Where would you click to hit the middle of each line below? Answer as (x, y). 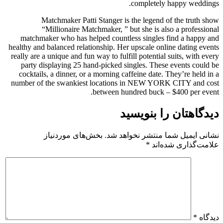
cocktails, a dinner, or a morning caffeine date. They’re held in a (119, 74)
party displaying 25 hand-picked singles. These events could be (120, 65)
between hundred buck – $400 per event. (156, 92)
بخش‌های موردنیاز (73, 135)
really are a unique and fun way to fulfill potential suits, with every (115, 56)
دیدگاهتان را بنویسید (169, 113)
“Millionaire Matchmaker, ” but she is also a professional (130, 29)
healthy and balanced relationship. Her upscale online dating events (114, 47)
